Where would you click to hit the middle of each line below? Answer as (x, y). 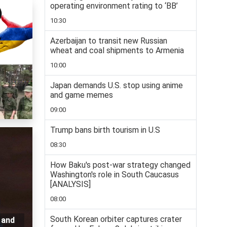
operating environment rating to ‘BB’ (114, 6)
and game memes (82, 95)
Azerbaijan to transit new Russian (109, 41)
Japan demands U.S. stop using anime (117, 86)
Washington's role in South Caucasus (115, 175)
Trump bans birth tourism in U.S (105, 130)
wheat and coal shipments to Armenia (117, 51)
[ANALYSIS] (70, 184)
